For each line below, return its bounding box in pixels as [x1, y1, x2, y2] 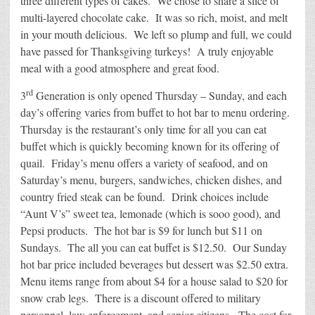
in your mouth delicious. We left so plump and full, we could [20, 27, 292, 42]
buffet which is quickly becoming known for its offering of [20, 139, 279, 154]
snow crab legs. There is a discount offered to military [20, 290, 261, 306]
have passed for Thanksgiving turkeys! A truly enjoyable [20, 44, 274, 59]
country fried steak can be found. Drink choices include [20, 189, 269, 205]
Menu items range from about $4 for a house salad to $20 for [20, 274, 288, 289]
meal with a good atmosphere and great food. [20, 60, 219, 76]
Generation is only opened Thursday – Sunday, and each [33, 88, 287, 103]
